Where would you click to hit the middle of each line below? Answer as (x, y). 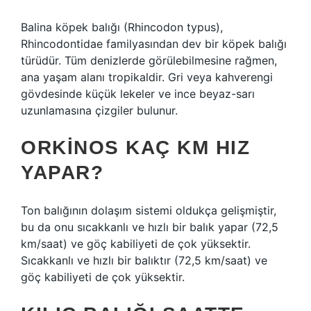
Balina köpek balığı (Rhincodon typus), (122, 27)
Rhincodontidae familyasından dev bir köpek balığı (154, 44)
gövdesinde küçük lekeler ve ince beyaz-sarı (138, 94)
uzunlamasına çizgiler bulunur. (99, 110)
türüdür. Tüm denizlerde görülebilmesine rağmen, (149, 60)
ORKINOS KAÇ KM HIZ (135, 148)
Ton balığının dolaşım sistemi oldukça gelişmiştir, (149, 210)
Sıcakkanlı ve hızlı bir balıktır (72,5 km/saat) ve (144, 260)
